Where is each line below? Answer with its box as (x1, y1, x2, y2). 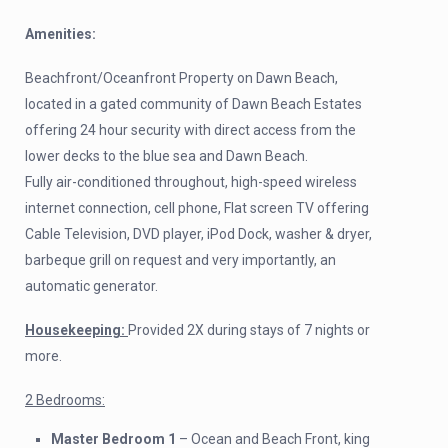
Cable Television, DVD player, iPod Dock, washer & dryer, (25, 226, 372, 242)
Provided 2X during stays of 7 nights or (128, 322, 370, 338)
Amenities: (25, 26, 96, 42)
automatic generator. (25, 278, 158, 294)
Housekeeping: (25, 322, 128, 338)
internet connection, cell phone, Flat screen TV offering (25, 200, 369, 216)
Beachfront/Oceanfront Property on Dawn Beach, (25, 70, 338, 86)
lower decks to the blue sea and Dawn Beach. (25, 148, 308, 164)
